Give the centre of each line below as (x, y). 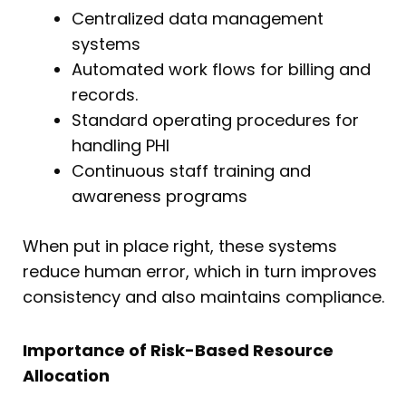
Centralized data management (198, 18)
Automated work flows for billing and (221, 69)
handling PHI (121, 145)
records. (105, 94)
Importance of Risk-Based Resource (178, 351)
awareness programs (159, 196)
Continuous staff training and (191, 170)
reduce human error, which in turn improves (200, 271)
